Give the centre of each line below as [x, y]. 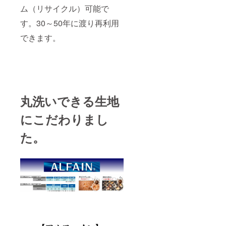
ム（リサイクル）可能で [65, 8]
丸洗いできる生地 [70, 101]
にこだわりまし [64, 119]
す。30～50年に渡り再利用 [70, 23]
